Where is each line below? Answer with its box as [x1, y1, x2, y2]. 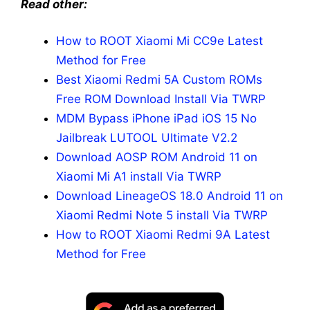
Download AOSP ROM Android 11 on [56, 150, 257, 165]
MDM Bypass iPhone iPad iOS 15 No [56, 111, 257, 126]
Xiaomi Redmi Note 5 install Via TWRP [56, 208, 268, 223]
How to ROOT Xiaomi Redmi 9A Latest [56, 228, 270, 242]
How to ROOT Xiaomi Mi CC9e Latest [56, 34, 263, 48]
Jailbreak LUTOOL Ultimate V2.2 [56, 131, 237, 145]
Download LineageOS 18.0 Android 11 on [56, 189, 283, 203]
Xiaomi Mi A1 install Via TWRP [56, 170, 221, 184]
